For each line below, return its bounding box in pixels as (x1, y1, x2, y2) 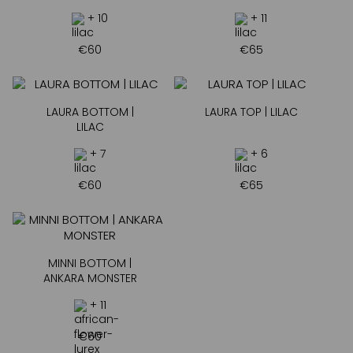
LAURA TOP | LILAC (204, 104, 298, 121)
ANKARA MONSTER (43, 270, 137, 287)
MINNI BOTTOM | (48, 255, 132, 272)
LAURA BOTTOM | (46, 104, 134, 121)
